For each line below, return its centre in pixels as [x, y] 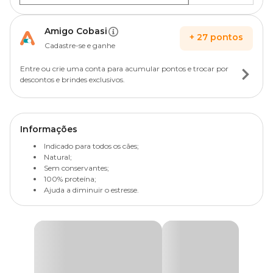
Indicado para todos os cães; [91, 146]
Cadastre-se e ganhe [80, 45]
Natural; [58, 157]
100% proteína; [70, 179]
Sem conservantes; [76, 168]
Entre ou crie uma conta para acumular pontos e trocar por [124, 69]
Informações [49, 129]
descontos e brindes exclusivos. [73, 80]
